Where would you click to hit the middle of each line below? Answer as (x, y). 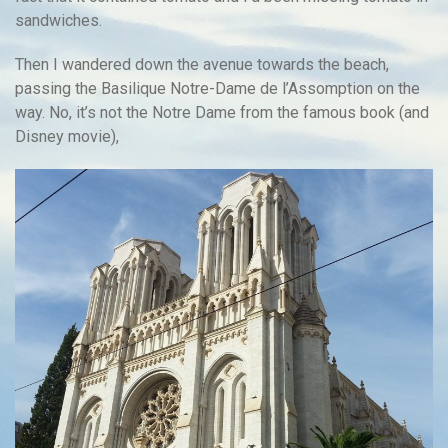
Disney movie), (67, 137)
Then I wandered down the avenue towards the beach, (202, 65)
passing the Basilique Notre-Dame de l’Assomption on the (217, 89)
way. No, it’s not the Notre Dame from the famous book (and (222, 113)
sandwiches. (58, 21)
